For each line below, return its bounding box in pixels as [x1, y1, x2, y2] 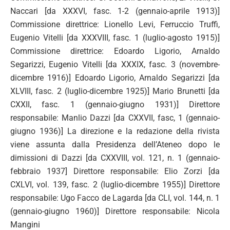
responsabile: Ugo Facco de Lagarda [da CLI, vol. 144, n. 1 [10, 193, 220, 203]
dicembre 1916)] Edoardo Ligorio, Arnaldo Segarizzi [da [10, 73, 220, 83]
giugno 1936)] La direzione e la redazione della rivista [10, 126, 220, 136]
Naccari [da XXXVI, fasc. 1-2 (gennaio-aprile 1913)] [10, 6, 220, 16]
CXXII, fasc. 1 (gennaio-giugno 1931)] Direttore [10, 100, 220, 109]
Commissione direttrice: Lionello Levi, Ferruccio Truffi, [10, 20, 220, 29]
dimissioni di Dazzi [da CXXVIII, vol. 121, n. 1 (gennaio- [10, 153, 220, 163]
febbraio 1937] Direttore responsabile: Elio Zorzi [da [10, 166, 220, 176]
